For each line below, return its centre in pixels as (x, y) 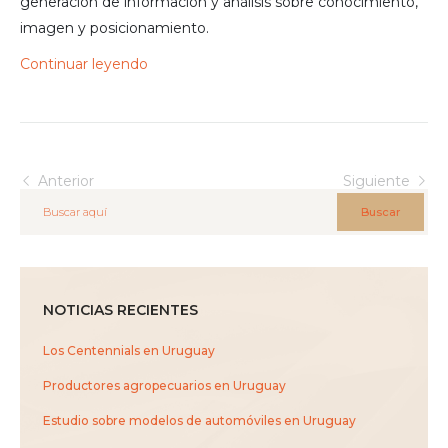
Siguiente (378, 181)
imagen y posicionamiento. (114, 28)
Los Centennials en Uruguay (129, 351)
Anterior (64, 181)
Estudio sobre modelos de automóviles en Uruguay (199, 421)
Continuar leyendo (84, 64)
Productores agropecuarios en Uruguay (164, 386)
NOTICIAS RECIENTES (120, 310)
